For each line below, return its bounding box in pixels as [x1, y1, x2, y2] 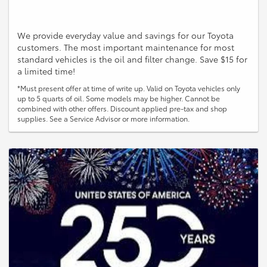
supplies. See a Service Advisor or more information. [17, 113, 190, 124]
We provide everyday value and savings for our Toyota [17, 29, 234, 42]
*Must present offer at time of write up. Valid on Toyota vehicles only [17, 83, 240, 94]
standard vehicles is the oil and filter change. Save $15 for [17, 53, 247, 66]
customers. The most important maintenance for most [17, 41, 234, 54]
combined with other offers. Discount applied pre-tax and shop [17, 103, 227, 114]
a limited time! [17, 65, 75, 77]
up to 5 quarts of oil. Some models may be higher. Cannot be [17, 93, 220, 104]
